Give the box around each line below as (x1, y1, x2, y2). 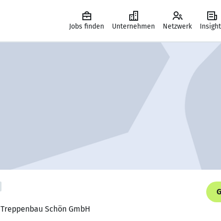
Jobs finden (69, 22, 104, 31)
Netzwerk (163, 22, 192, 31)
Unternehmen (112, 22, 155, 31)
